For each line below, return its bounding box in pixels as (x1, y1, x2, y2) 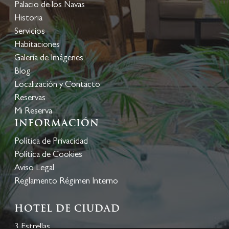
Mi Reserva (14, 107, 52, 117)
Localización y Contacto (14, 81, 100, 90)
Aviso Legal (14, 164, 54, 173)
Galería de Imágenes (14, 54, 83, 63)
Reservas (14, 94, 45, 103)
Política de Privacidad (14, 138, 88, 147)
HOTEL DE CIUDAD (14, 202, 120, 215)
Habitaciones (14, 41, 60, 50)
